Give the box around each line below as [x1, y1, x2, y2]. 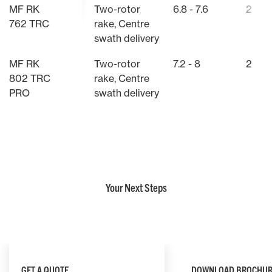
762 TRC [9, 18, 49, 30]
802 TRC [9, 72, 50, 85]
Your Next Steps [105, 180, 167, 195]
